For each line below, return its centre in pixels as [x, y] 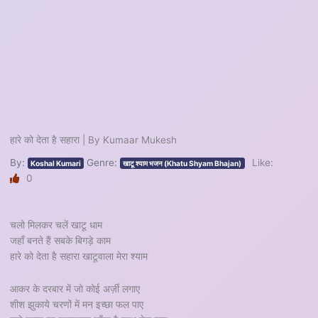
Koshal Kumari [56, 163]
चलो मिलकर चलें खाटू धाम [56, 225]
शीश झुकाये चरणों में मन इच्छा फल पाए [77, 304]
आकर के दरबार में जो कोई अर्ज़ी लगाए [75, 289]
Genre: [104, 162]
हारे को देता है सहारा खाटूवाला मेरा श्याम [79, 256]
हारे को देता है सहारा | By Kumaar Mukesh [94, 139]
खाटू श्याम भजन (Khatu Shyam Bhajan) [182, 163]
